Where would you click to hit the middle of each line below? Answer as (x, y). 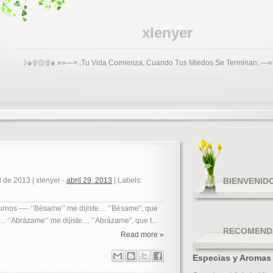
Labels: (130, 180)
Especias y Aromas (232, 258)
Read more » (142, 235)
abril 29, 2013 (89, 180)
